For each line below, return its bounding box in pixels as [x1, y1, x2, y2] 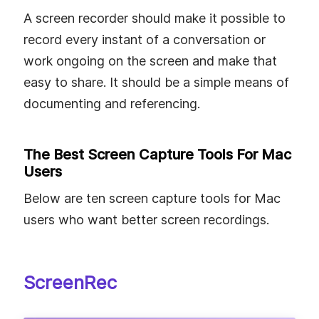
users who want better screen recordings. [23, 212, 269, 228]
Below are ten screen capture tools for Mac [23, 191, 281, 206]
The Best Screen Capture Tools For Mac [23, 146, 291, 163]
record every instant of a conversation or [23, 31, 266, 47]
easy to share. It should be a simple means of [23, 74, 289, 90]
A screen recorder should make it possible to [23, 10, 286, 26]
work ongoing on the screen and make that [23, 53, 277, 68]
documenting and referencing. [23, 95, 200, 111]
